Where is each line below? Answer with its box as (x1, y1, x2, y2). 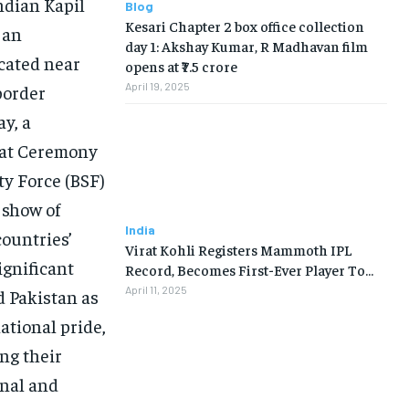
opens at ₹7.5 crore (124, 56, 237, 75)
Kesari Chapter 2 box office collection (124, 16, 364, 35)
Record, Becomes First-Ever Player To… (124, 260, 373, 279)
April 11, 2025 (124, 283, 187, 297)
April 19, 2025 (124, 79, 190, 92)
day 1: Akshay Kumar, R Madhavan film (124, 36, 368, 55)
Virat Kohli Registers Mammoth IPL (124, 240, 352, 259)
